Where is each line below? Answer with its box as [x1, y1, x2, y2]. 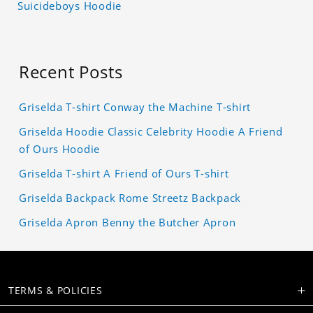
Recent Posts [19, 60, 123, 84]
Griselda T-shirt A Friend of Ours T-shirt [19, 166, 229, 181]
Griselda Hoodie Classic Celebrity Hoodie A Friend [19, 124, 283, 139]
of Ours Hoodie [19, 142, 101, 156]
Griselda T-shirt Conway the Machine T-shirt [19, 100, 251, 115]
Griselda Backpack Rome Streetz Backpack [19, 191, 242, 205]
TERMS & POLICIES [8, 283, 103, 297]
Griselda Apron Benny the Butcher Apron [19, 215, 236, 230]
